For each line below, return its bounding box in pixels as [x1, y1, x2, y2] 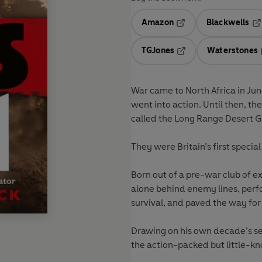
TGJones [142, 46, 175, 56]
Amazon [142, 18, 174, 28]
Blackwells [206, 18, 250, 28]
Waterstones [207, 46, 258, 56]
